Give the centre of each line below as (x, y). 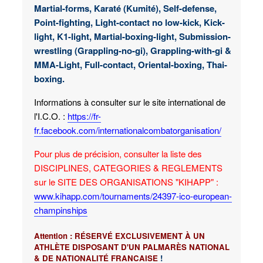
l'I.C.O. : (51, 116)
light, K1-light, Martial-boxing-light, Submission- (132, 36)
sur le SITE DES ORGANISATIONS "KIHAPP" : (126, 181)
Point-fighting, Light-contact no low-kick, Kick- (129, 22)
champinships (61, 210)
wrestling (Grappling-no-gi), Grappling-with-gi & (133, 50)
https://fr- (84, 116)
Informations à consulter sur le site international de (130, 102)
